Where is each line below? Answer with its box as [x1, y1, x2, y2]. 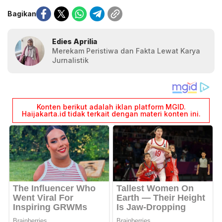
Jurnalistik [52, 56, 89, 65]
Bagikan [7, 9, 36, 18]
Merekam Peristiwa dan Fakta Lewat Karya [52, 47, 200, 55]
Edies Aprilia [52, 37, 97, 46]
